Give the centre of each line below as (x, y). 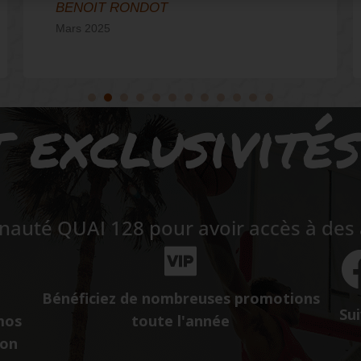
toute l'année (180, 321)
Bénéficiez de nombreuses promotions (180, 299)
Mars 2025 (83, 28)
